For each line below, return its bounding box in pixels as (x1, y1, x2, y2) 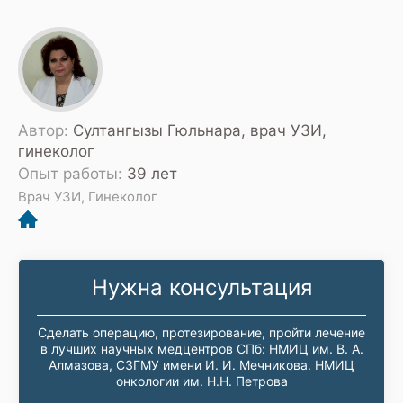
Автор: (18, 121, 73, 139)
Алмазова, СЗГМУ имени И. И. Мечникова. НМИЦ (49, 356, 354, 372)
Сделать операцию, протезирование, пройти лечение (38, 324, 365, 340)
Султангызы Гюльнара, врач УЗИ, (73, 121, 327, 139)
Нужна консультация (91, 273, 312, 300)
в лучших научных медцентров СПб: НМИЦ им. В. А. (40, 340, 363, 356)
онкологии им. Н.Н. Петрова (115, 372, 288, 389)
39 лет (127, 165, 177, 183)
